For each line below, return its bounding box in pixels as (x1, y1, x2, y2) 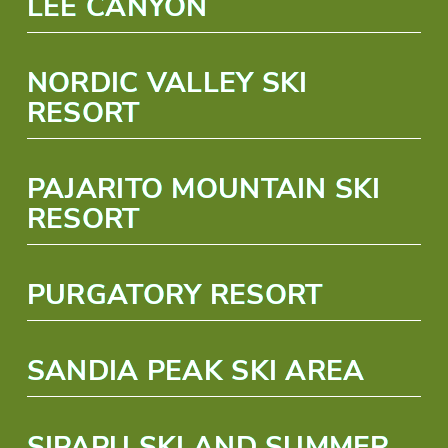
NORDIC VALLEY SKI (26, 64, 308, 102)
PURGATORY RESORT (26, 276, 323, 314)
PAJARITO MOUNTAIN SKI (26, 170, 381, 208)
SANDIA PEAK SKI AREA (26, 352, 365, 390)
